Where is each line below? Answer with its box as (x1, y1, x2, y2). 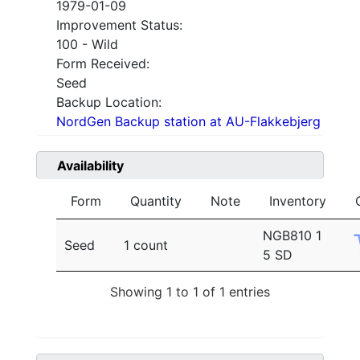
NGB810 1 (263, 227, 321, 244)
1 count (124, 237, 168, 254)
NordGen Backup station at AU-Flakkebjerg (56, 113, 321, 130)
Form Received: (56, 55, 149, 72)
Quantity (130, 193, 182, 210)
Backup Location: (56, 94, 162, 111)
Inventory (269, 193, 326, 210)
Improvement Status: (56, 17, 182, 34)
